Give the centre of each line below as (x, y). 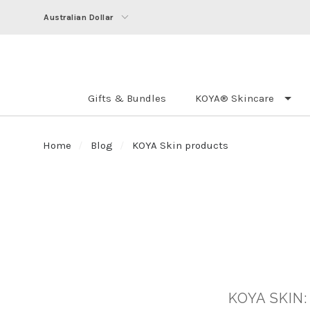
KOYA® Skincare (234, 98)
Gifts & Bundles (127, 98)
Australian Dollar (79, 17)
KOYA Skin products (180, 145)
